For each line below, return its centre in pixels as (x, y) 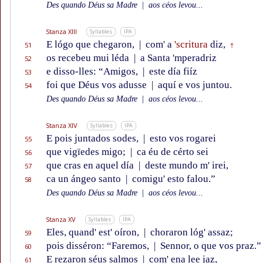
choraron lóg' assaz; (190, 232)
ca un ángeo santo (85, 179)
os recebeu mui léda (89, 58)
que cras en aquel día (91, 166)
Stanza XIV (62, 126)
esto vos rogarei (182, 139)
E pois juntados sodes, (94, 139)
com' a (159, 45)
